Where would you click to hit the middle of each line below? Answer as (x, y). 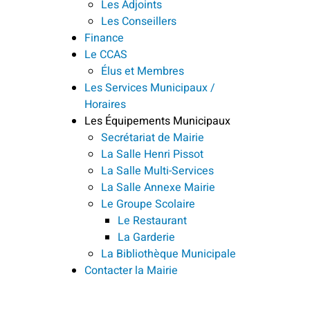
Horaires (105, 104)
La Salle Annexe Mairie (158, 187)
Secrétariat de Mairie (153, 137)
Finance (104, 38)
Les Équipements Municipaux (157, 121)
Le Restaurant (152, 220)
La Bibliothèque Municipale (168, 254)
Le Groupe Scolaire (148, 204)
